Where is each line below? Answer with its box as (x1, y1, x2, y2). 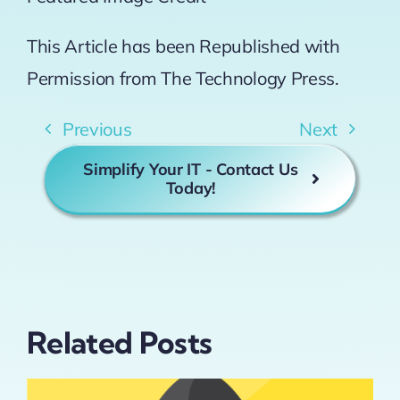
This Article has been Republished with (26, 35, 340, 58)
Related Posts (26, 324, 212, 362)
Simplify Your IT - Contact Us (83, 159, 298, 180)
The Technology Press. (161, 67, 339, 90)
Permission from (26, 67, 162, 90)
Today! (165, 178, 216, 199)
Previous (62, 117, 132, 140)
